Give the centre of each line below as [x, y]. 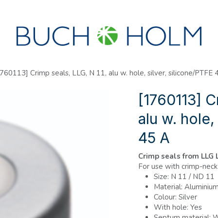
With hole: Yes [178, 207]
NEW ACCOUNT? [121, 10]
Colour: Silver [175, 197]
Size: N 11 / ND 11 [184, 177]
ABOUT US [65, 10]
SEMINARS [21, 10]
